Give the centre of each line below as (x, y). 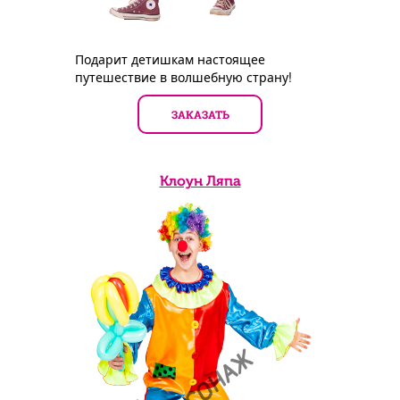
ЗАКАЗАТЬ (200, 114)
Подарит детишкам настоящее (170, 58)
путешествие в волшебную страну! (183, 76)
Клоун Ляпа (200, 180)
